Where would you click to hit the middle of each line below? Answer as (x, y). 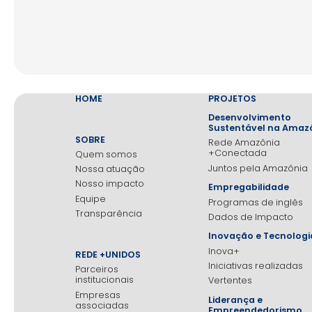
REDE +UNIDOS (108, 254)
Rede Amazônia (244, 143)
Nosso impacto (109, 184)
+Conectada (237, 153)
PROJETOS (232, 98)
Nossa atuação (110, 169)
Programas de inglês (255, 202)
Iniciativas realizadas (255, 265)
